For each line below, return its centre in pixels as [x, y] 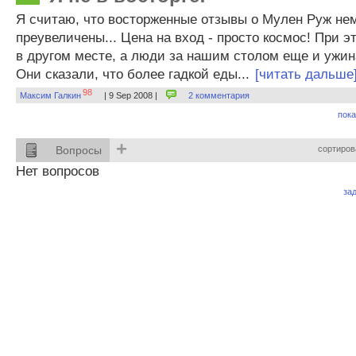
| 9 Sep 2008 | [131, 95]
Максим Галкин [50, 95]
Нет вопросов [58, 171]
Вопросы [79, 150]
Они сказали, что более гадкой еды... [135, 74]
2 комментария [219, 95]
